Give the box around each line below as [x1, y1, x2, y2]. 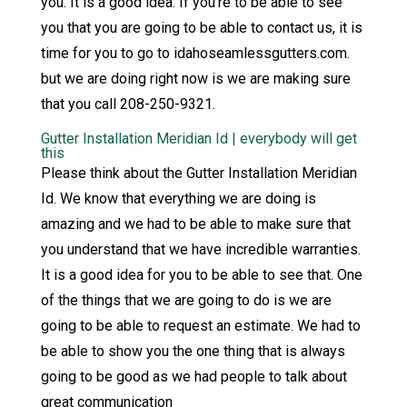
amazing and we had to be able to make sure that [40, 215, 351, 233]
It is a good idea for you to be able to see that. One [40, 266, 362, 284]
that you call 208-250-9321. [40, 95, 215, 114]
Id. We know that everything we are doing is [40, 190, 316, 208]
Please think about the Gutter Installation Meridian [40, 164, 357, 183]
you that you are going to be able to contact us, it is [40, 19, 362, 37]
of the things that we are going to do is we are [40, 292, 332, 310]
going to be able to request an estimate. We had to [40, 317, 361, 335]
